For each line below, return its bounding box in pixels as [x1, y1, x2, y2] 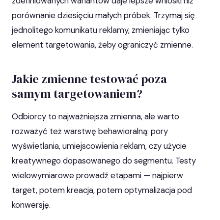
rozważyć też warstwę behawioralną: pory [12, 126, 168, 137]
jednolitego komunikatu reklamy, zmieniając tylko [12, 25, 190, 36]
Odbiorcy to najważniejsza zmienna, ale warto [12, 111, 179, 122]
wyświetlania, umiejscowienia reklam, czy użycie [12, 140, 187, 152]
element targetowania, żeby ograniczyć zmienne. [12, 39, 193, 51]
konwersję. [12, 199, 51, 211]
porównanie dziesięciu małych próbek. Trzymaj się [12, 10, 195, 21]
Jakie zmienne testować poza [12, 71, 167, 87]
